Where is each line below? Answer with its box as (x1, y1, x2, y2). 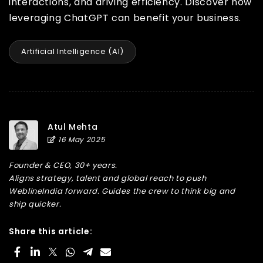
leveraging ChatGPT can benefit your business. (9, 11, 241, 25)
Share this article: (9, 225, 93, 237)
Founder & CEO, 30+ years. (9, 160, 117, 171)
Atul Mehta (48, 121, 98, 133)
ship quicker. (9, 198, 62, 210)
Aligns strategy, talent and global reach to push (9, 173, 207, 184)
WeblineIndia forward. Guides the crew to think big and (9, 186, 235, 197)
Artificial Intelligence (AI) (21, 46, 124, 57)
